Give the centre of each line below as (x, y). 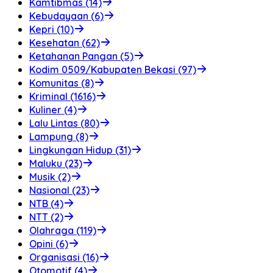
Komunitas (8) (62, 83)
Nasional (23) (59, 190)
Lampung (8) (59, 136)
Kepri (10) (51, 29)
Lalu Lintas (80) (64, 123)
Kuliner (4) (53, 109)
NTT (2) (46, 217)
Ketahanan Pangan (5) (81, 56)
